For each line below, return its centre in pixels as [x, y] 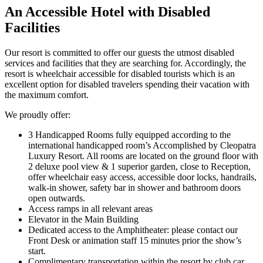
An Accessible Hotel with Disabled [107, 11]
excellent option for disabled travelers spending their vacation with [127, 84]
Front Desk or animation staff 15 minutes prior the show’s [135, 240]
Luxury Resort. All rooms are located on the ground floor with [143, 156]
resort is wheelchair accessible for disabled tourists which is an [120, 73]
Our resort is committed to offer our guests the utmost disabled [119, 52]
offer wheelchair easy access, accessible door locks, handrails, [142, 177]
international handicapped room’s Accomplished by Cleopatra [142, 145]
